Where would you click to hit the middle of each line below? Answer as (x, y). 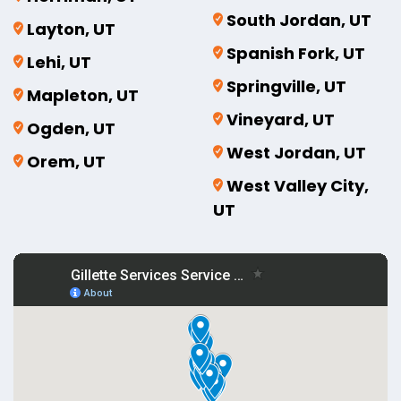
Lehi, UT (59, 62)
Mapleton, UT (83, 95)
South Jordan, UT (299, 20)
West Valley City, (297, 185)
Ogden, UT (71, 128)
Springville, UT (286, 86)
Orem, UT (66, 161)
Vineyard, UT (280, 119)
